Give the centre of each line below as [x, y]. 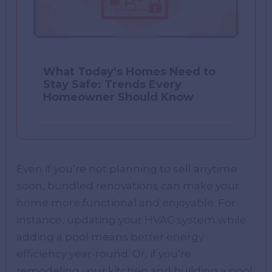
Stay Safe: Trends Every [112, 85]
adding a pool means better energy [110, 237]
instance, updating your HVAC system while [132, 220]
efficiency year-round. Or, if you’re [104, 254]
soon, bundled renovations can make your [128, 186]
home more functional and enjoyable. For [126, 203]
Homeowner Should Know [118, 97]
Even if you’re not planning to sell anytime [127, 169]
